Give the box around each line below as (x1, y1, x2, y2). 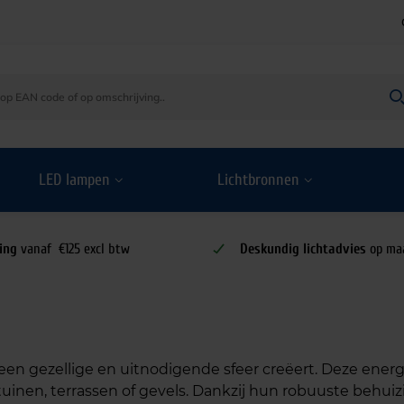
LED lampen (39, 170, 111, 189)
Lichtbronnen (216, 170, 299, 189)
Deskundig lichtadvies (239, 241, 366, 257)
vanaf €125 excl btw (17, 241, 131, 257)
